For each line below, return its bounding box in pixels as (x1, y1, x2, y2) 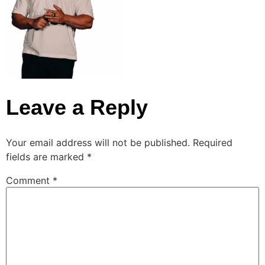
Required (193, 137, 232, 149)
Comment (6, 174, 53, 187)
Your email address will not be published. (6, 137, 190, 149)
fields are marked (6, 151, 87, 163)
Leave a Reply (6, 95, 148, 120)
